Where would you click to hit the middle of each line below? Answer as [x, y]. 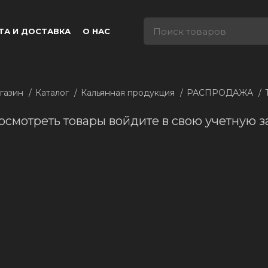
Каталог [53, 93]
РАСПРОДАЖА [221, 93]
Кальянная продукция [129, 93]
